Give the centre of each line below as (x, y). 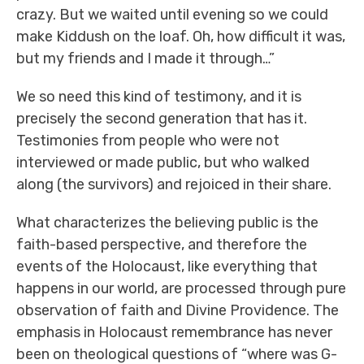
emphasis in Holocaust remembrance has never (174, 332)
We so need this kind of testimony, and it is (159, 97)
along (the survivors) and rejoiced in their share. (174, 184)
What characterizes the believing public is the (167, 223)
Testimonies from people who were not (148, 141)
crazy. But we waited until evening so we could (172, 15)
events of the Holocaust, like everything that (167, 266)
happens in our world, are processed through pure (181, 288)
